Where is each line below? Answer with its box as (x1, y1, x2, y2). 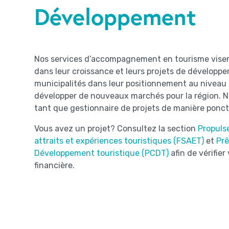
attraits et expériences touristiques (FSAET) (34, 135, 204, 146)
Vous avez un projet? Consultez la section (34, 123, 198, 133)
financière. (34, 160, 75, 170)
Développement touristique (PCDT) (34, 148, 169, 158)
